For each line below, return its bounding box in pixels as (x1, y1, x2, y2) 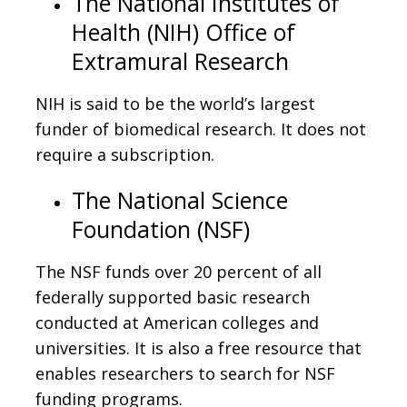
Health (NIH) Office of (72, 15, 295, 47)
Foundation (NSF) (72, 213, 250, 244)
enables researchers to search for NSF (35, 362, 335, 384)
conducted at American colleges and (35, 311, 319, 333)
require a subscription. (35, 143, 214, 165)
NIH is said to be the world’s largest (35, 92, 315, 114)
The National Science (72, 184, 288, 215)
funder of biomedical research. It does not (35, 117, 366, 140)
